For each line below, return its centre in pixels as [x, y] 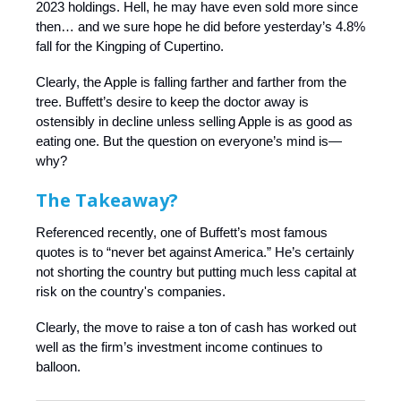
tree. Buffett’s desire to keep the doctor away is [172, 101]
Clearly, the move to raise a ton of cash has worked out [196, 327]
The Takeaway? [107, 200]
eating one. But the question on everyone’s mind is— [189, 141]
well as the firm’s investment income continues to [179, 346]
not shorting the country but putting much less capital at [196, 271]
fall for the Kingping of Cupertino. [130, 46]
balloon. [58, 366]
